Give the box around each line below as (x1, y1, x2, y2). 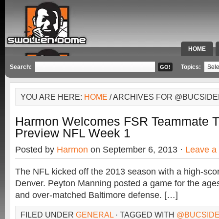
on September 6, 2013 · (88, 145, 185, 154)
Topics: (181, 64, 202, 70)
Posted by (15, 145, 57, 154)
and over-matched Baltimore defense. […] (15, 190, 178, 200)
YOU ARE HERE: (21, 92, 84, 101)
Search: (10, 64, 32, 70)
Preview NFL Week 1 (15, 126, 131, 140)
